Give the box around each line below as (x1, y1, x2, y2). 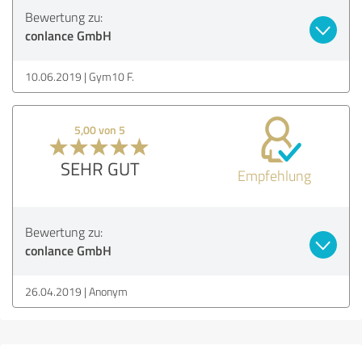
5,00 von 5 (74, 121, 126, 137)
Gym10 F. (89, 68, 134, 84)
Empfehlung (237, 165, 311, 185)
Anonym (89, 283, 128, 299)
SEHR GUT (60, 155, 140, 181)
